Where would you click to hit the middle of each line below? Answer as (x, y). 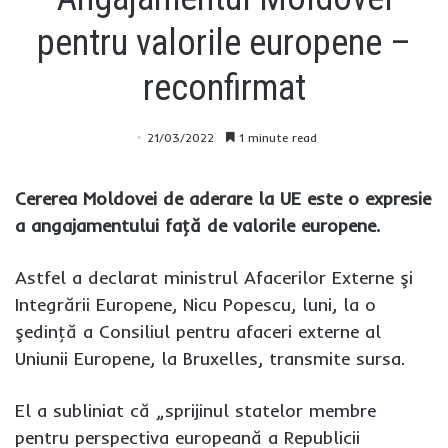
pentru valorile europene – (224, 42)
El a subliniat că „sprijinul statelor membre (195, 410)
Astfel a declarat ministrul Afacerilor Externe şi (214, 277)
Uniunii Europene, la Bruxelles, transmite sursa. (210, 358)
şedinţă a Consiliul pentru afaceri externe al (198, 331)
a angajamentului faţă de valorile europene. (197, 225)
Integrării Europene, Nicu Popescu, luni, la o (195, 304)
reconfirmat (224, 87)
